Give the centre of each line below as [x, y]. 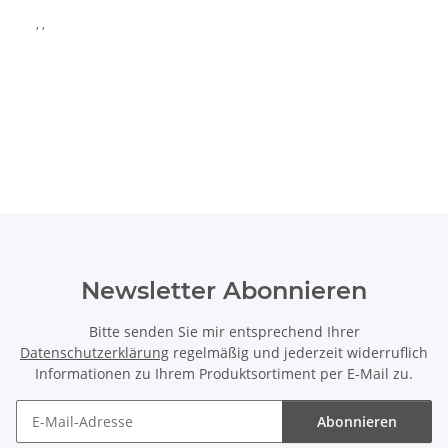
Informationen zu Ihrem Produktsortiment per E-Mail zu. [224, 374]
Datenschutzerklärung [94, 353]
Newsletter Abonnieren [224, 291]
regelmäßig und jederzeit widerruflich [298, 353]
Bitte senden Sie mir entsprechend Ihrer [224, 332]
